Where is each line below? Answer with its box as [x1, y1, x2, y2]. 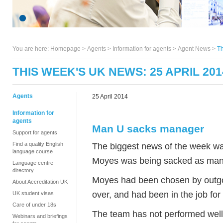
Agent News [178, 45, 211, 52]
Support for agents [12, 129, 57, 135]
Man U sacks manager [92, 123, 204, 134]
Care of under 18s [12, 202, 56, 208]
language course [12, 148, 53, 154]
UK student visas [12, 190, 54, 196]
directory [12, 167, 34, 173]
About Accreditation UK [12, 179, 68, 185]
